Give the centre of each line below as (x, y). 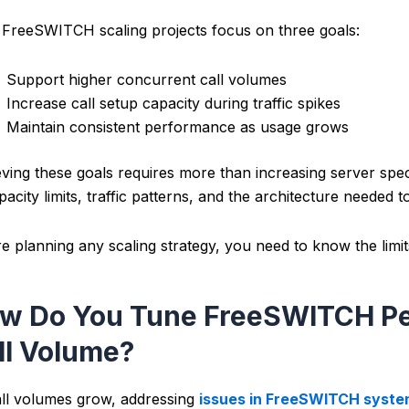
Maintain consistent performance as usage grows (178, 127)
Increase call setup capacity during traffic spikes (173, 104)
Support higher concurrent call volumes (147, 80)
